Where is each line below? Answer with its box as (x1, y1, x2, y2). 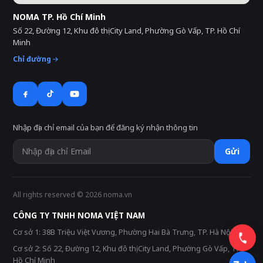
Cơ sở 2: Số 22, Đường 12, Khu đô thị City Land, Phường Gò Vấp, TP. (13, 243, 242, 254)
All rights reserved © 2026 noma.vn (13, 189, 132, 200)
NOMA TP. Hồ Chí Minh (13, 11, 106, 22)
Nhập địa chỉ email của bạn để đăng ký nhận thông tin (13, 122, 198, 133)
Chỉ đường (13, 53, 51, 64)
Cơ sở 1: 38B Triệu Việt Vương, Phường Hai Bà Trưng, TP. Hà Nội (13, 227, 232, 237)
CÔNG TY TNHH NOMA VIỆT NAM (13, 210, 145, 221)
